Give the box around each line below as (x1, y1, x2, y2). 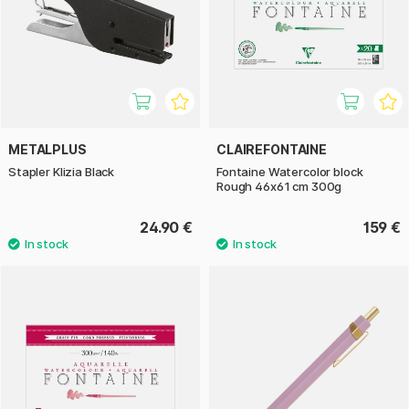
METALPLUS (8, 141, 87, 157)
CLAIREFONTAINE (216, 141, 327, 157)
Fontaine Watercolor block (216, 163, 363, 179)
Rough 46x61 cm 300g (216, 178, 342, 194)
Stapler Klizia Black (8, 163, 115, 179)
